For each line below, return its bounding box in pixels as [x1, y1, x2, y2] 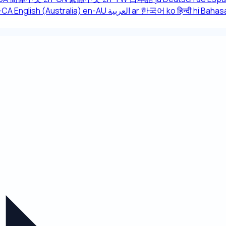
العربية [108, 5, 130, 16]
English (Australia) [14, 5, 81, 16]
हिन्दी [177, 5, 192, 16]
